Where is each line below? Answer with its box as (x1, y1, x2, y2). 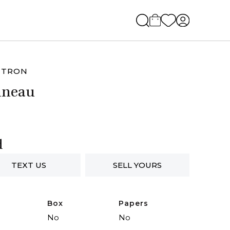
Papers (118, 199, 148, 208)
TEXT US (11, 160, 46, 170)
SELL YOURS (112, 160, 162, 170)
